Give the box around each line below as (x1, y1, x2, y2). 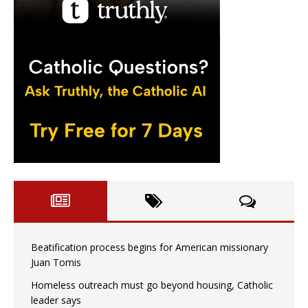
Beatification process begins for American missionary (31, 241, 268, 254)
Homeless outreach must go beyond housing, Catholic (31, 278, 273, 292)
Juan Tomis (31, 256, 81, 269)
